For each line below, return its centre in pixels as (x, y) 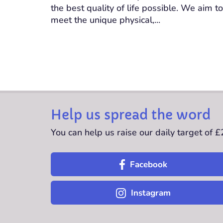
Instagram (151, 193)
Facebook (148, 164)
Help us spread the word (131, 115)
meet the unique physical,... (106, 20)
